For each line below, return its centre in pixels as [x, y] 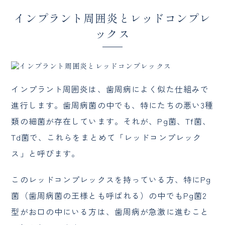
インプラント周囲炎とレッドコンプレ [113, 18]
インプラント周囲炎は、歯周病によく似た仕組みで [110, 89]
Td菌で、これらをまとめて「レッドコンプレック [106, 137]
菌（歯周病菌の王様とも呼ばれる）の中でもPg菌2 [109, 196]
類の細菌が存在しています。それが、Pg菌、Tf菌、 [111, 121]
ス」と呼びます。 [46, 153]
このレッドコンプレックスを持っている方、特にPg [111, 180]
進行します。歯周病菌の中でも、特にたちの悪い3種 [113, 105]
